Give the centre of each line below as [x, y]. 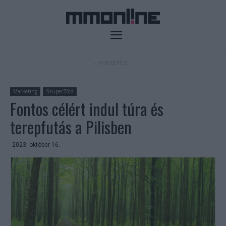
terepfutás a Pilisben [71, 127]
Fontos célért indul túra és [87, 109]
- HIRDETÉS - [113, 63]
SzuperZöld [60, 92]
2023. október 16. [36, 145]
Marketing [25, 92]
